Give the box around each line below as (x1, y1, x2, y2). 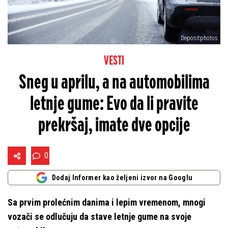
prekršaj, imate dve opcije (38, 116, 190, 136)
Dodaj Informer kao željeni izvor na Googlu (51, 174, 193, 182)
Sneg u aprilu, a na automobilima (18, 73, 210, 94)
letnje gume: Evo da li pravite (30, 94, 198, 115)
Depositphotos (181, 35, 218, 42)
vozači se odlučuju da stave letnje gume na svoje (8, 211, 191, 222)
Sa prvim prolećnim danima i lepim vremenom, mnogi (8, 197, 206, 208)
